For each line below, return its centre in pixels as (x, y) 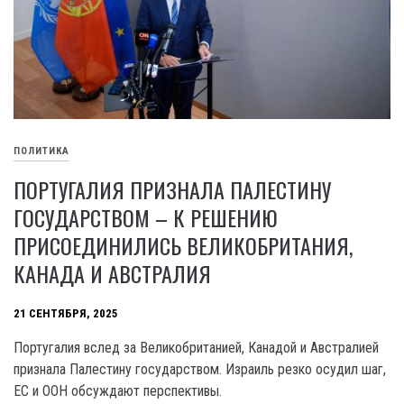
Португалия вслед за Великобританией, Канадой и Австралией (196, 347)
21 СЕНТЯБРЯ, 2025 (66, 313)
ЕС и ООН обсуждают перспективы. (118, 390)
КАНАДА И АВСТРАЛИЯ (112, 273)
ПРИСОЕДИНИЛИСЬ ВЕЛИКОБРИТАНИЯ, (183, 245)
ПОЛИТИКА (41, 151)
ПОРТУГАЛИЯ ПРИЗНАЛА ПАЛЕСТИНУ (172, 189)
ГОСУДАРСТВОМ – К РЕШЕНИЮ (146, 217)
